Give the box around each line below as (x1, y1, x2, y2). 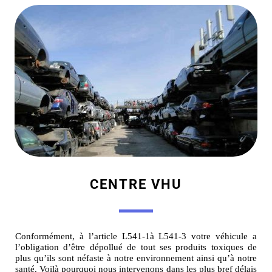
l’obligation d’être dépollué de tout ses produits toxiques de (15, 242, 257, 252)
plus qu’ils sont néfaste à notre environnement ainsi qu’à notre (15, 253, 257, 263)
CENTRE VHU (90, 176, 182, 192)
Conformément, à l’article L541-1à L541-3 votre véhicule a (15, 231, 257, 241)
